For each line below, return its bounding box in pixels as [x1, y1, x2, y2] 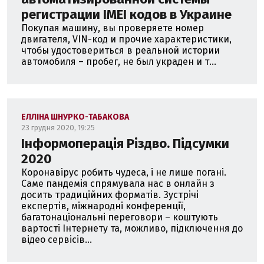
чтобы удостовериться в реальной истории [21, 45, 220, 56]
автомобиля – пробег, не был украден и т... [21, 56, 216, 67]
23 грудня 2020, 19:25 [21, 123, 95, 132]
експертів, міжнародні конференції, [21, 200, 186, 212]
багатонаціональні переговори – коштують [21, 212, 218, 223]
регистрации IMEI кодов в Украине [21, 6, 232, 22]
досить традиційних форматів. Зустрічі [21, 189, 199, 200]
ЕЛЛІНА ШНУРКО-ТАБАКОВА [21, 112, 129, 122]
